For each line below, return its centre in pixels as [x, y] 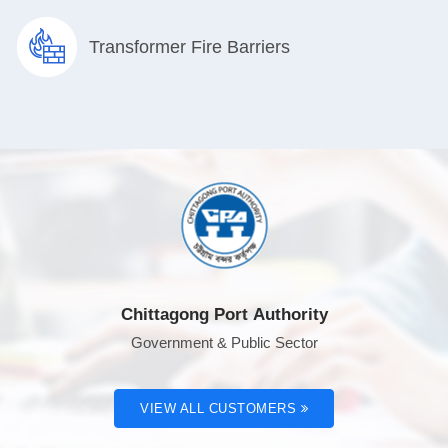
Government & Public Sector [224, 343]
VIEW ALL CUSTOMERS [220, 409]
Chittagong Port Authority [224, 315]
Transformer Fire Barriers [189, 46]
